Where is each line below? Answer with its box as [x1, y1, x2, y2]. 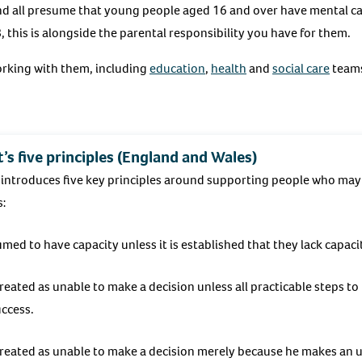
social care [272, 59, 330, 77]
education [149, 59, 205, 77]
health [211, 59, 246, 77]
